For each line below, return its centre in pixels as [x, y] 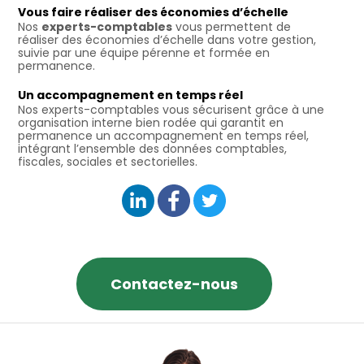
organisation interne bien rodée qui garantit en [151, 122]
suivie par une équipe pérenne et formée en [144, 52]
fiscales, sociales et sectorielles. [108, 161]
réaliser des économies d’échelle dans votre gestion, [167, 39]
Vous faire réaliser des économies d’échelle [153, 12]
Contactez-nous [174, 284]
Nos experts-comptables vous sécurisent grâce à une [171, 109]
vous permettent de [232, 26]
